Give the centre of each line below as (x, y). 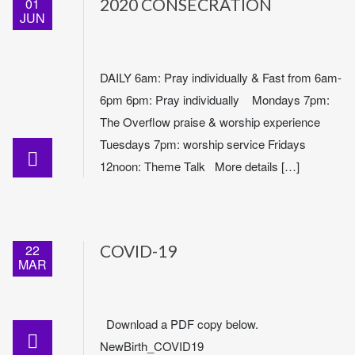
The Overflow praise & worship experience (212, 122)
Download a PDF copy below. (179, 324)
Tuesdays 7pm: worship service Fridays (203, 144)
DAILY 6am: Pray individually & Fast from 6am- (221, 77)
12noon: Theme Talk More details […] (200, 166)
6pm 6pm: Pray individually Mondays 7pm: (215, 99)
